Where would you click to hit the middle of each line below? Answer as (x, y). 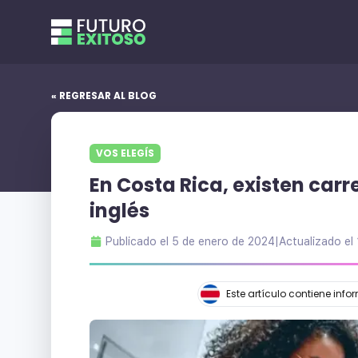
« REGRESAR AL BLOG (104, 95)
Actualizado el (318, 241)
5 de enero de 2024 (223, 241)
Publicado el (139, 241)
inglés (119, 211)
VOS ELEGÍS (125, 153)
